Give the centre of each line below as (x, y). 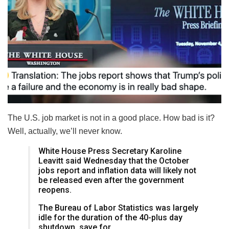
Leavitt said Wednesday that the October (114, 161)
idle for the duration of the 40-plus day (110, 218)
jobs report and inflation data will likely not (117, 171)
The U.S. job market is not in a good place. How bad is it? (111, 118)
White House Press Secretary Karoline (110, 151)
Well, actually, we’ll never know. (65, 131)
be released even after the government (111, 180)
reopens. (55, 190)
